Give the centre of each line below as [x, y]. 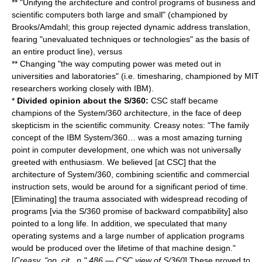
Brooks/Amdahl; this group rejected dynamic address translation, [131, 27]
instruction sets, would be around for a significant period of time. [130, 187]
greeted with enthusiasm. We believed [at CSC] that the [114, 162]
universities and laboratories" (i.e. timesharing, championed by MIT [135, 76]
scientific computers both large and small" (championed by [120, 15]
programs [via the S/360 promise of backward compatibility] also [130, 211]
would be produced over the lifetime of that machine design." [124, 248]
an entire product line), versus [67, 51]
